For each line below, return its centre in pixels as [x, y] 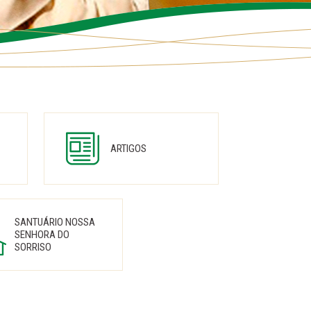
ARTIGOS [128, 149]
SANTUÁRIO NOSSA [55, 222]
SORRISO [33, 247]
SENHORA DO [42, 235]
